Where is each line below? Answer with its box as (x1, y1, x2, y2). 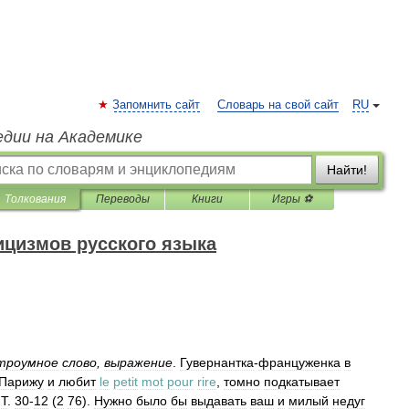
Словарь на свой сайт (217, 99, 339, 111)
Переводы (95, 193, 150, 205)
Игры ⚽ (272, 193, 312, 205)
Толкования (5, 193, 66, 205)
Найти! (327, 163, 367, 177)
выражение (104, 355, 173, 370)
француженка (258, 355, 341, 370)
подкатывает (264, 374, 340, 389)
